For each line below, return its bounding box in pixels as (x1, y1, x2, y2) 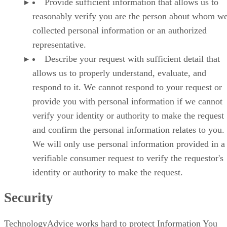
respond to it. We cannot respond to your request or (32, 82, 222, 92)
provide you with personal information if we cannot (32, 96, 222, 106)
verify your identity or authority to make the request (32, 110, 224, 121)
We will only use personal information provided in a (32, 138, 225, 149)
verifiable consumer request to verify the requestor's (32, 153, 223, 163)
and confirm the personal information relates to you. (32, 124, 224, 135)
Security (4, 190, 53, 206)
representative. (32, 39, 86, 50)
